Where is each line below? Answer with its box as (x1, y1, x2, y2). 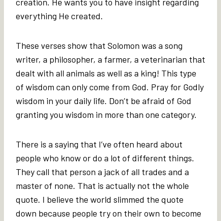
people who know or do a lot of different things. (16, 152, 194, 163)
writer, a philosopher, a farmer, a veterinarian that (16, 53, 205, 65)
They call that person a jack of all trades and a (16, 166, 189, 177)
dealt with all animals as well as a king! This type (16, 67, 196, 78)
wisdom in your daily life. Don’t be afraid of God (16, 95, 191, 106)
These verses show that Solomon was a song (16, 39, 183, 51)
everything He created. (16, 10, 103, 21)
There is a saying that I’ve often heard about (16, 138, 183, 149)
